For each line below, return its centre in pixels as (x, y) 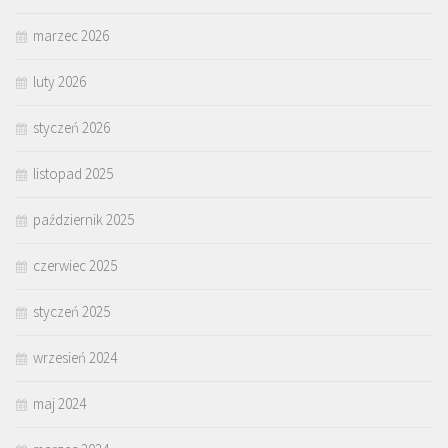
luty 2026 (59, 82)
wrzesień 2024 (75, 358)
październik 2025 (83, 220)
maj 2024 (59, 404)
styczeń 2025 (71, 312)
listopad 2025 (73, 174)
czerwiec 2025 (75, 266)
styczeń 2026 (71, 128)
